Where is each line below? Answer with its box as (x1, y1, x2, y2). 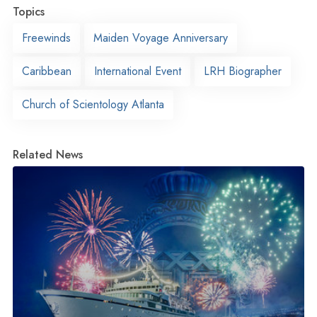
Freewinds (22, 30, 71, 47)
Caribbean (22, 63, 71, 80)
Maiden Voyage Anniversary (93, 30, 228, 47)
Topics (13, 4, 45, 21)
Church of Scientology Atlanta (22, 96, 164, 113)
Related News (13, 146, 83, 163)
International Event (94, 63, 181, 80)
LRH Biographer (204, 63, 282, 80)
